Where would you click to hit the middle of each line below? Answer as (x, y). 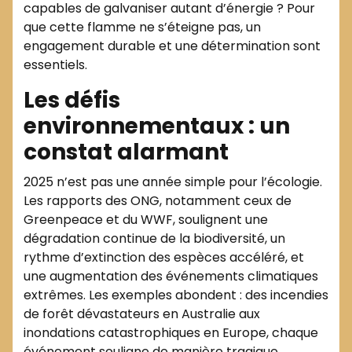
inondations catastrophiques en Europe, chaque (171, 332)
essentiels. (55, 64)
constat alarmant (126, 152)
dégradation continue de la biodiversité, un (154, 238)
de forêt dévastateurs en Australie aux (142, 313)
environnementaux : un (157, 126)
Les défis (72, 100)
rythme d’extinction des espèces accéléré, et (164, 257)
